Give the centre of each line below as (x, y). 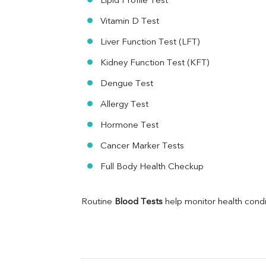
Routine (98, 202)
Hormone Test (129, 126)
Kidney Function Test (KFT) (155, 64)
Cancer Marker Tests (142, 147)
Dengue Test (127, 84)
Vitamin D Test (130, 22)
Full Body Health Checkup (152, 167)
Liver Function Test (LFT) (150, 43)
